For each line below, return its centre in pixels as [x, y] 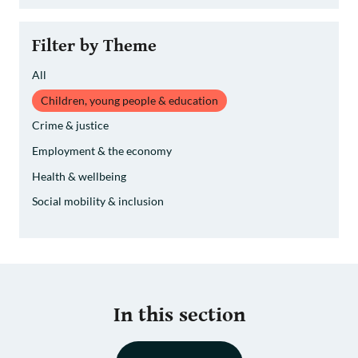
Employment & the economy [102, 151]
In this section [179, 315]
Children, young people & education [130, 100]
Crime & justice [70, 125]
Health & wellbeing [79, 176]
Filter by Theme [94, 46]
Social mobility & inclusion [98, 201]
